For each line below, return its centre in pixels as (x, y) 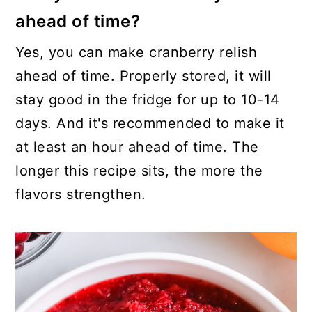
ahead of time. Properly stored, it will (143, 76)
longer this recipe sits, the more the (139, 171)
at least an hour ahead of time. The (137, 147)
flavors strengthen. (81, 195)
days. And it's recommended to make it (150, 124)
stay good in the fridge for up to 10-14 (148, 100)
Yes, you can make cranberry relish (136, 53)
